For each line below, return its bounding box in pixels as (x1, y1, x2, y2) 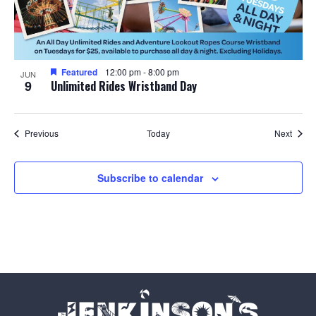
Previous (24, 127, 59, 140)
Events (57, 126, 84, 139)
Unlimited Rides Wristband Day (50, 78, 197, 95)
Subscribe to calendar (97, 171, 203, 186)
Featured (61, 66, 97, 79)
